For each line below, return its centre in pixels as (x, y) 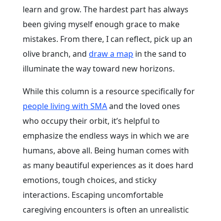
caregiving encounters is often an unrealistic (106, 210)
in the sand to (160, 54)
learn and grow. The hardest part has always (106, 10)
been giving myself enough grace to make (101, 24)
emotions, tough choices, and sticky (90, 180)
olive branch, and (56, 54)
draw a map (111, 54)
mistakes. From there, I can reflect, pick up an (108, 39)
